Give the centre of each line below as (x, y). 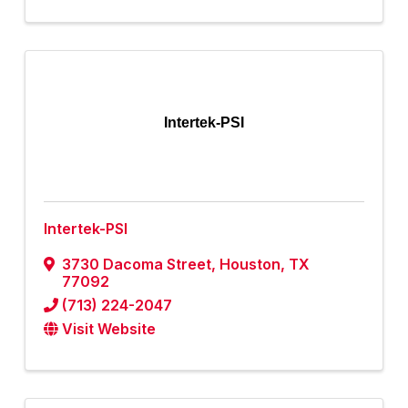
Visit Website (109, 329)
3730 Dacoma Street (137, 265)
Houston (250, 265)
